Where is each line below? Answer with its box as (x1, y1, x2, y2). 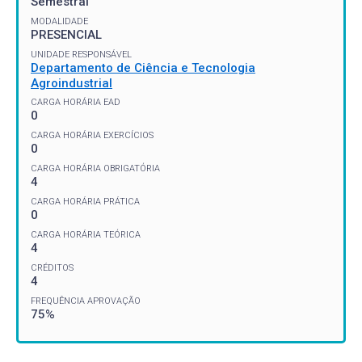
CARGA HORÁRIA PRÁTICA (31, 196, 140, 207)
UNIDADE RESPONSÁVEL (31, 48, 132, 60)
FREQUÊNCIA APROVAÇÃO (31, 296, 141, 306)
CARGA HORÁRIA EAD (31, 97, 120, 107)
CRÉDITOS (31, 263, 74, 273)
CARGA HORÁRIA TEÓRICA (31, 229, 141, 240)
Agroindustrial (31, 75, 112, 90)
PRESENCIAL (31, 27, 102, 42)
